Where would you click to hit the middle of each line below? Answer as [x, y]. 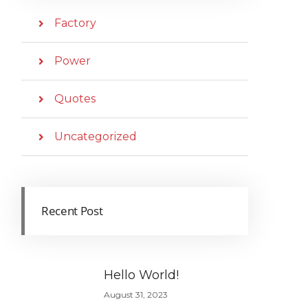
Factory [75, 23]
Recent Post [72, 211]
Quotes [75, 99]
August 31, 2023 [136, 295]
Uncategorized [96, 137]
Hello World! [141, 275]
